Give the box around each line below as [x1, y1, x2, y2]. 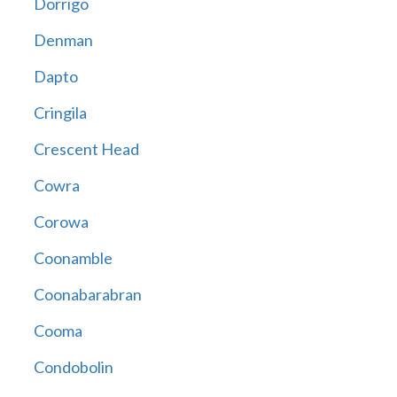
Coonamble [33, 248, 113, 269]
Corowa [33, 212, 89, 232]
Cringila [33, 103, 87, 123]
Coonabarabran [33, 284, 142, 305]
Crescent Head [33, 139, 139, 160]
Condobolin [33, 357, 113, 378]
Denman [33, 30, 93, 51]
